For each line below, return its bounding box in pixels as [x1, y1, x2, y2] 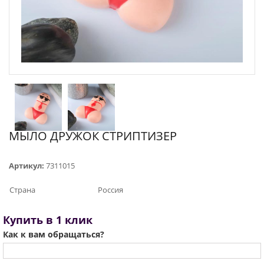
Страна [9, 184, 35, 195]
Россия [98, 184, 123, 195]
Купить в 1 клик [3, 213, 93, 227]
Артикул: [9, 160, 44, 171]
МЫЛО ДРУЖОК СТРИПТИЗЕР [9, 128, 177, 144]
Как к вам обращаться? [3, 229, 104, 240]
